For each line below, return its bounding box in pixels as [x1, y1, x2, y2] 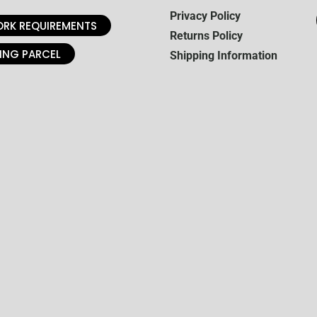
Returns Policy [170, 29, 243, 43]
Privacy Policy [170, 9, 241, 23]
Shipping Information [170, 49, 277, 63]
